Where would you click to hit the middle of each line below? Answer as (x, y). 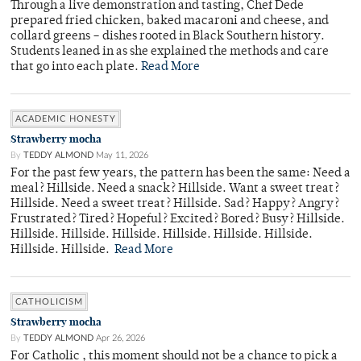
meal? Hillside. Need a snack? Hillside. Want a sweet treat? (175, 189)
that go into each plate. (76, 68)
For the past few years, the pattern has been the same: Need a (180, 174)
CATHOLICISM (49, 302)
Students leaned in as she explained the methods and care (170, 52)
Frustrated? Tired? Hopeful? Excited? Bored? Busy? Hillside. (178, 220)
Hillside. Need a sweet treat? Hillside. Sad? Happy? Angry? (175, 205)
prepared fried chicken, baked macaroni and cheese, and (170, 22)
